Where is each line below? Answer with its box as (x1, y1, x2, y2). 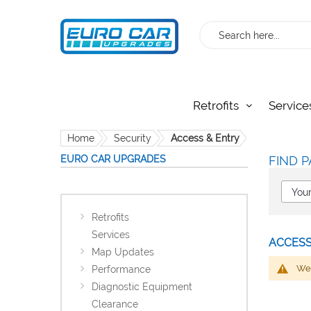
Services (92, 229, 130, 241)
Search (201, 24, 233, 35)
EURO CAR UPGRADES (60, 153, 166, 165)
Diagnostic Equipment (92, 281, 192, 293)
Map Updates (92, 246, 154, 258)
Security (114, 133, 151, 144)
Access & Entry (171, 133, 239, 144)
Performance (92, 264, 151, 276)
